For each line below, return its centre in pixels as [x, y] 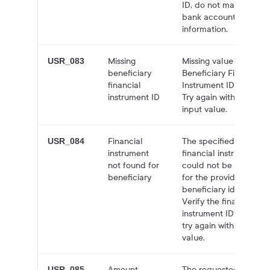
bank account [209, 17]
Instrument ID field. [219, 85]
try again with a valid [222, 225]
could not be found [220, 165]
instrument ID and [217, 213]
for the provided [214, 177]
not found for [134, 165]
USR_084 [66, 141]
